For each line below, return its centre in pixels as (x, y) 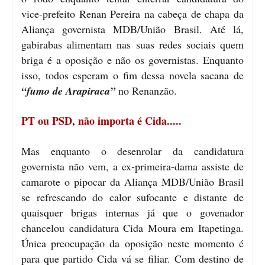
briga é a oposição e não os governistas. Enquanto (132, 60)
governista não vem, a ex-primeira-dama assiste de (132, 167)
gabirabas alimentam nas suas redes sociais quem (132, 45)
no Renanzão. (146, 91)
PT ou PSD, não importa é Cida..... (101, 121)
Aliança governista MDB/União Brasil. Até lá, (132, 29)
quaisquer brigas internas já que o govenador (132, 213)
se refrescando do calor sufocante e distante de (132, 197)
